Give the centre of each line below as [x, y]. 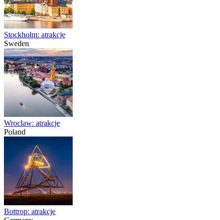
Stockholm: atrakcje [35, 35]
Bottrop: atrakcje [30, 212]
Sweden [16, 44]
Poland [15, 132]
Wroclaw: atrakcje [32, 123]
